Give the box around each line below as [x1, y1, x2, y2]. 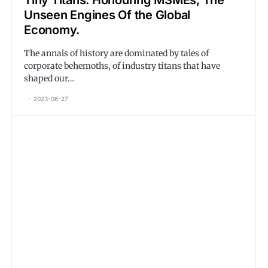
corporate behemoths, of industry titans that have [24, 60, 220, 71]
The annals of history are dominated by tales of [24, 48, 209, 59]
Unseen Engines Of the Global [24, 8, 190, 22]
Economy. [24, 23, 80, 37]
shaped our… [24, 73, 74, 84]
